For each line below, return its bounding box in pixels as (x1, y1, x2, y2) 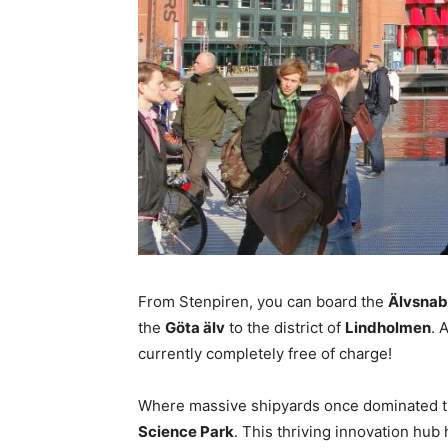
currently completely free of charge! (138, 343, 392, 363)
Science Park (138, 421, 234, 441)
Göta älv (165, 317, 225, 337)
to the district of (225, 317, 345, 337)
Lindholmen (345, 317, 431, 337)
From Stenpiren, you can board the (138, 291, 388, 311)
